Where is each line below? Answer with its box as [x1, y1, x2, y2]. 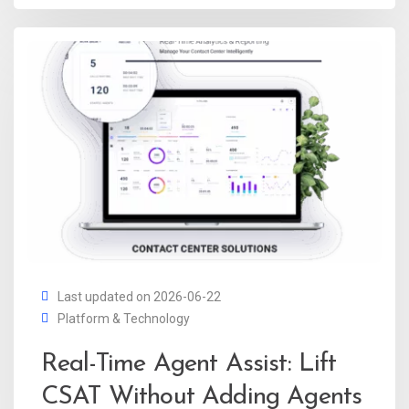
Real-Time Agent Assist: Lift [41, 351, 337, 377]
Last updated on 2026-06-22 [58, 288, 221, 304]
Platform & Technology [58, 310, 190, 326]
